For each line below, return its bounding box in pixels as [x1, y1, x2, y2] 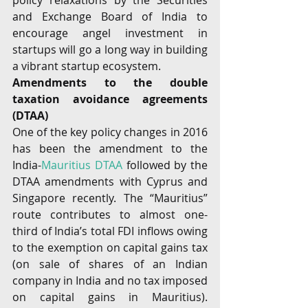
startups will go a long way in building [12, 42, 208, 57]
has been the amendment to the [12, 141, 208, 156]
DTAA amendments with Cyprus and [12, 174, 208, 189]
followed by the [122, 157, 208, 173]
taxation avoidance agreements [12, 91, 208, 107]
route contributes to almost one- [12, 207, 208, 222]
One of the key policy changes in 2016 [12, 124, 208, 140]
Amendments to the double [12, 75, 208, 90]
